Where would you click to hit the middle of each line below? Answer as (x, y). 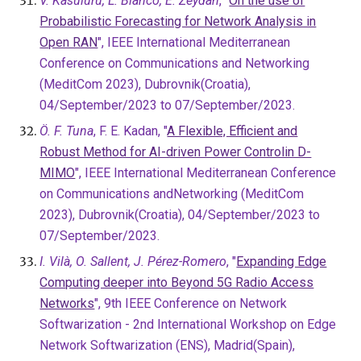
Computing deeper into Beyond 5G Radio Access (177, 282)
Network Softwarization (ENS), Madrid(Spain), (168, 345)
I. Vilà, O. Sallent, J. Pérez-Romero (133, 261)
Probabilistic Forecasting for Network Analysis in (178, 21)
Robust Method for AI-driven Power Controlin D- (176, 152)
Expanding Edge (282, 261)
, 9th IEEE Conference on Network (193, 303)
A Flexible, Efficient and (232, 131)
